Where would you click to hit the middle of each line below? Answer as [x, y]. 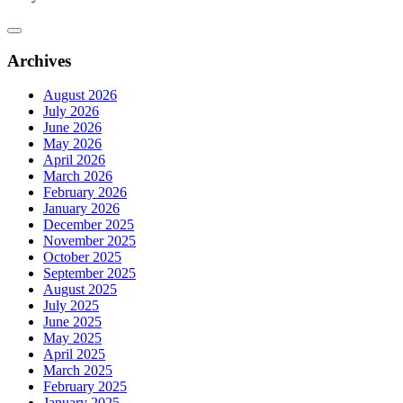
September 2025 [90, 273]
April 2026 [74, 160]
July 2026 [71, 112]
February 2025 [85, 387]
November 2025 [90, 241]
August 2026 [80, 95]
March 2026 [78, 176]
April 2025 [74, 354]
